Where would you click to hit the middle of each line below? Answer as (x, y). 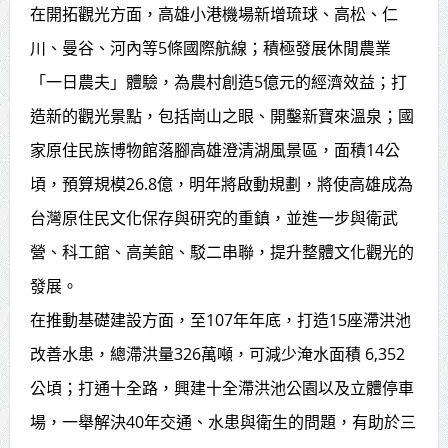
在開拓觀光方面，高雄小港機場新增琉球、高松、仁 (213, 13)
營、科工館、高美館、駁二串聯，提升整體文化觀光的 (221, 251)
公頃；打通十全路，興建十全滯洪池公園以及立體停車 (221, 387)
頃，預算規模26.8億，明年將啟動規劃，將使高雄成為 (221, 183)
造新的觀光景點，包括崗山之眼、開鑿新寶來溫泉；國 (221, 115)
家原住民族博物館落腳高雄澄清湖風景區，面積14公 (214, 149)
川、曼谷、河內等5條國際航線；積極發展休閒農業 (210, 47)
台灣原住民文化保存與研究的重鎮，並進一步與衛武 (213, 217)
